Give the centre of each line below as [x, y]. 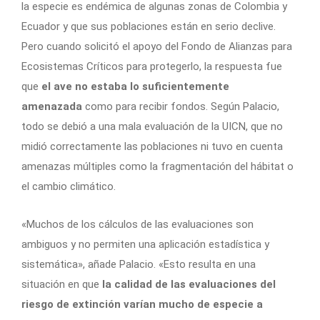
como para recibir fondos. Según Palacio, [182, 107]
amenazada [53, 107]
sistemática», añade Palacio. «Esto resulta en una [139, 265]
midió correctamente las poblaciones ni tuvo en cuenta [152, 147]
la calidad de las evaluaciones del [189, 285]
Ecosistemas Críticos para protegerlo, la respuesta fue [152, 67]
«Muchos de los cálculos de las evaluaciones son [137, 225]
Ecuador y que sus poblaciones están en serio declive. [149, 27]
